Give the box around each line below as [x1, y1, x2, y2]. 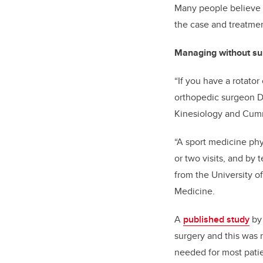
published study [183, 213, 249, 227]
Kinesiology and [174, 107, 240, 121]
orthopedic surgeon [174, 90, 255, 104]
